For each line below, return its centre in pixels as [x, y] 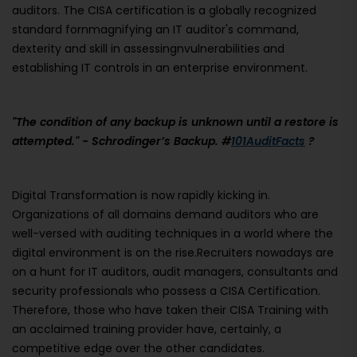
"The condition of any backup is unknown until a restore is [175, 122]
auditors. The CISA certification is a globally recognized [164, 11]
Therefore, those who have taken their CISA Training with [170, 310]
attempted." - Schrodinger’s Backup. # [122, 141]
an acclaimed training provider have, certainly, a [147, 330]
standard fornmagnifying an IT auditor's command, [155, 30]
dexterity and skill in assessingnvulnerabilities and [148, 49]
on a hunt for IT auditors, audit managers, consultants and [175, 272]
